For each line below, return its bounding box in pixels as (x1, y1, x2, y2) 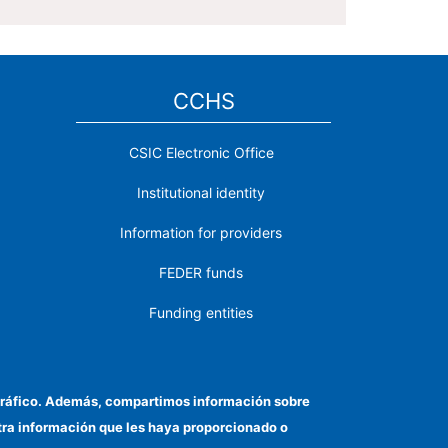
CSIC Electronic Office (128, 144, 274, 161)
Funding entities (149, 304, 253, 321)
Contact (175, 344, 227, 361)
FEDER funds (159, 264, 243, 281)
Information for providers (120, 224, 282, 241)
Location (173, 384, 229, 401)
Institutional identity (137, 184, 265, 201)
